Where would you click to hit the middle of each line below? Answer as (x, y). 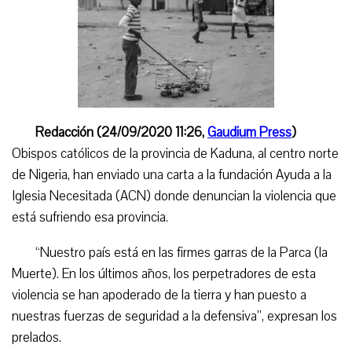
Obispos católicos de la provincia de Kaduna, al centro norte (175, 154)
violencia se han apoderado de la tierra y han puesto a (159, 295)
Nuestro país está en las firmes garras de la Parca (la (184, 253)
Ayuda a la (304, 175)
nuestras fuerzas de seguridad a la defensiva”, (139, 316)
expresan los (302, 316)
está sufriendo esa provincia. (90, 217)
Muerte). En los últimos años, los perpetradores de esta (164, 274)
